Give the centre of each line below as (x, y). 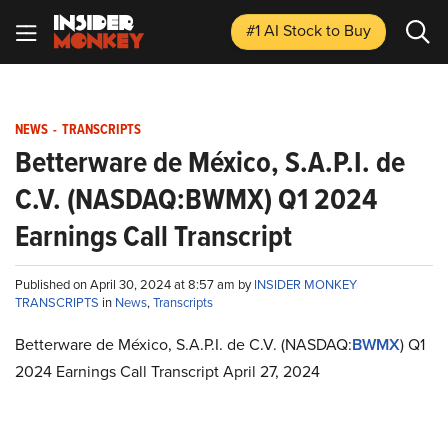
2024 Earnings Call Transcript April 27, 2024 (167, 371)
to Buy (348, 30)
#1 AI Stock (286, 30)
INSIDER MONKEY (305, 284)
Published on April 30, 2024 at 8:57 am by (134, 284)
